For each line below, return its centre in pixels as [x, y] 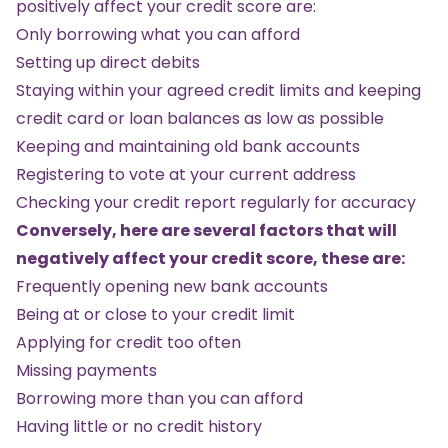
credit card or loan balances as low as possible [200, 118]
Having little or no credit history [139, 426]
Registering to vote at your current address [186, 174]
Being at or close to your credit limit [155, 314]
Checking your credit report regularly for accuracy [216, 202]
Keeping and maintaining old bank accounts [188, 146]
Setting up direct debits [108, 62]
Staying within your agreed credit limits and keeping [218, 90]
